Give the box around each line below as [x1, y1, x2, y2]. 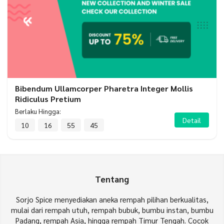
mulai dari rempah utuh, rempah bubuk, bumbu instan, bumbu [10, 205, 213, 215]
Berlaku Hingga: [15, 107, 61, 116]
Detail [182, 115, 201, 124]
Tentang [95, 173, 129, 185]
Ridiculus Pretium [15, 93, 81, 104]
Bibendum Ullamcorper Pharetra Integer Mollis [15, 83, 193, 94]
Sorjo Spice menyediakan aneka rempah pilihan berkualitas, [15, 194, 208, 204]
